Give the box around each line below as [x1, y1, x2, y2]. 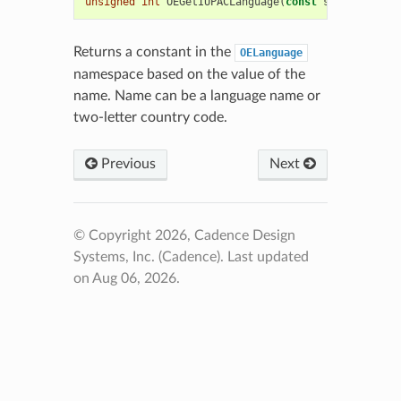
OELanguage [239, 46, 303, 59]
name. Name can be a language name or [73, 88, 320, 103]
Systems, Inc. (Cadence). [73, 249, 227, 264]
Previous [97, 156, 156, 171]
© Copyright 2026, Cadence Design [73, 227, 295, 243]
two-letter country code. [73, 109, 227, 124]
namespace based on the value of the [73, 66, 305, 81]
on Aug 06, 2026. [73, 270, 180, 286]
